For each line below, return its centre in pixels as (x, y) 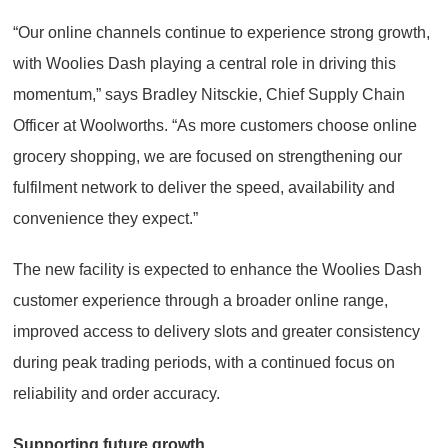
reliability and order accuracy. (116, 393)
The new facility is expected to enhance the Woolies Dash (217, 269)
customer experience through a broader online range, (200, 300)
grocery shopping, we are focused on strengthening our (207, 156)
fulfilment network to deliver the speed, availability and (204, 187)
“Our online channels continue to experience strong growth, (221, 32)
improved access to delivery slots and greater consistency (216, 331)
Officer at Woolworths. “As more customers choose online (215, 125)
